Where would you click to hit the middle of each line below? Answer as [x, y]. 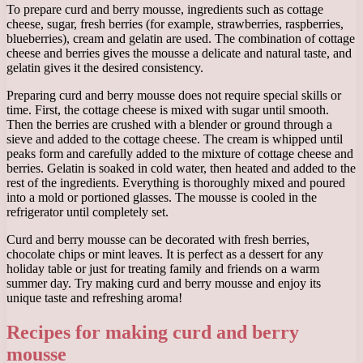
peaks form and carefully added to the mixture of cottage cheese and [180, 154]
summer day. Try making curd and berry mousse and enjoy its [164, 284]
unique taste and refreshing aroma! [94, 298]
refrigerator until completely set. [88, 212]
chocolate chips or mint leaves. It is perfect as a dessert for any [165, 254]
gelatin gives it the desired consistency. [105, 68]
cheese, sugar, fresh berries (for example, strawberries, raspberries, [175, 24]
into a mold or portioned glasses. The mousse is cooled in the [162, 198]
